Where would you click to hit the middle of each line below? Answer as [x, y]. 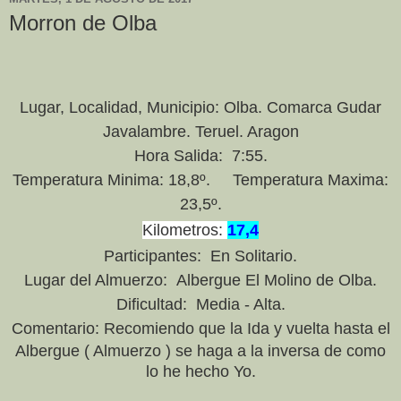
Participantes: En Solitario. [200, 256]
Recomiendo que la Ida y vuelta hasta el [247, 329]
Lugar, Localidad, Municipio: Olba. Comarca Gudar [200, 108]
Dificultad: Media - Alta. [200, 305]
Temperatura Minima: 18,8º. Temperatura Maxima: [200, 180]
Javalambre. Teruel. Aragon [200, 132]
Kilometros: [185, 230]
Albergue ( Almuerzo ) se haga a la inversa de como [200, 351]
